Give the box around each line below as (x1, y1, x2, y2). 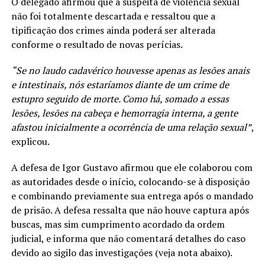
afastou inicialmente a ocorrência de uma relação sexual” (11, 120, 251, 134)
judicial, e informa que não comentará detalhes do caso (11, 231, 245, 245)
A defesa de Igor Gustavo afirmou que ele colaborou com (11, 160, 253, 174)
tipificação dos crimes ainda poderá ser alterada (11, 23, 215, 37)
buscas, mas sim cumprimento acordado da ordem (11, 217, 225, 231)
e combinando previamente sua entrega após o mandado (11, 189, 253, 202)
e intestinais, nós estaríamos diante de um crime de (11, 77, 229, 91)
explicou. (11, 134, 50, 148)
